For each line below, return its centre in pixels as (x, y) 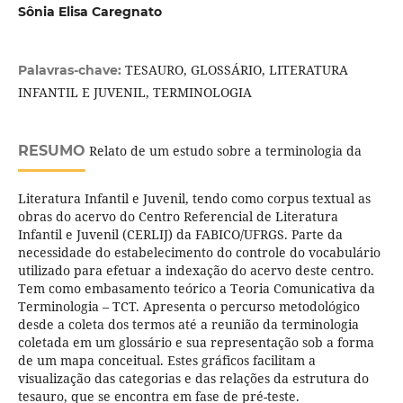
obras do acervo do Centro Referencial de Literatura (178, 217)
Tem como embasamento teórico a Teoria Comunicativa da (196, 289)
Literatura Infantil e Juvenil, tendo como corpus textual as (194, 199)
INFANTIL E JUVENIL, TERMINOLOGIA (134, 93)
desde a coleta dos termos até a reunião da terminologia (188, 325)
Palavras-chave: (71, 71)
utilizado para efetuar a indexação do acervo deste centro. (196, 271)
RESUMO (51, 151)
